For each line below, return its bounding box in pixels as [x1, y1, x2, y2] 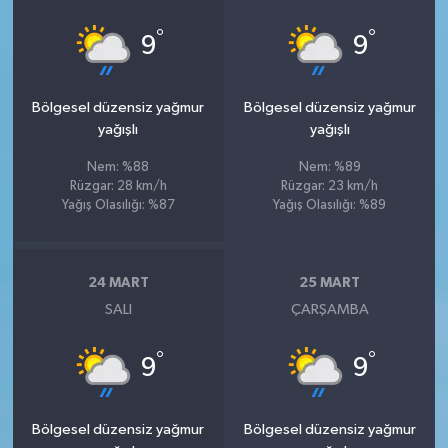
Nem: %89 [298, 161, 361, 175]
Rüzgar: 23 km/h [281, 180, 379, 194]
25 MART [299, 275, 361, 290]
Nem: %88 [87, 161, 150, 175]
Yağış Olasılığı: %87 [61, 199, 175, 213]
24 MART [87, 275, 149, 290]
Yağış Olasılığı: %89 [273, 199, 387, 213]
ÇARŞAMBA [290, 302, 369, 318]
